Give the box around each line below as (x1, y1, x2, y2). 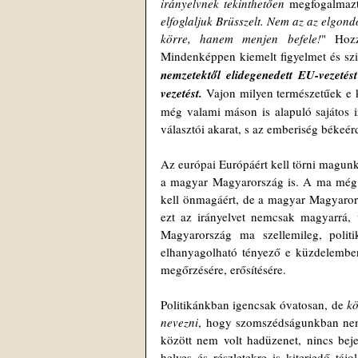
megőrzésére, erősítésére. (161, 261, 286, 277)
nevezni (161, 314, 198, 330)
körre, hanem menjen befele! (161, 30, 321, 46)
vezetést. (161, 85, 202, 101)
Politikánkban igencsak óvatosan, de (161, 296, 347, 312)
